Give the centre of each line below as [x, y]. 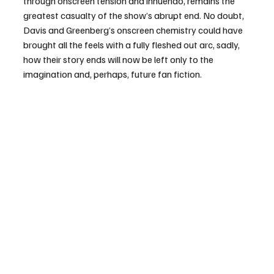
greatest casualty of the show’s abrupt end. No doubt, [135, 16]
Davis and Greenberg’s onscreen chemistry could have [134, 30]
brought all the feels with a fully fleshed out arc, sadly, [132, 45]
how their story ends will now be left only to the [119, 60]
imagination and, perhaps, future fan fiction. [113, 74]
